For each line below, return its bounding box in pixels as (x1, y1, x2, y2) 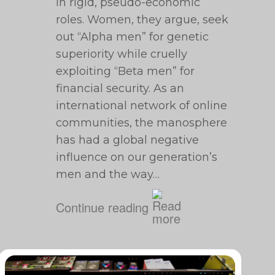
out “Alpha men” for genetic (56, 30, 209, 44)
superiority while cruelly (56, 47, 188, 61)
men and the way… (56, 168, 160, 181)
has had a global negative (56, 133, 199, 147)
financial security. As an (56, 82, 185, 95)
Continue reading (56, 198, 149, 216)
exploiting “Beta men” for (56, 64, 195, 78)
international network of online (56, 99, 228, 112)
